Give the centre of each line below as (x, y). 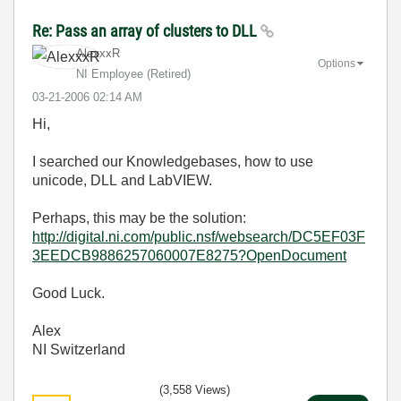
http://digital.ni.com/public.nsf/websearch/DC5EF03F (199, 237)
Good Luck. (68, 293)
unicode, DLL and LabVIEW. (122, 180)
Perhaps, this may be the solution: (139, 218)
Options (337, 63)
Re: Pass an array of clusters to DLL (146, 31)
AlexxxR (98, 53)
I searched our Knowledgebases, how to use (173, 162)
